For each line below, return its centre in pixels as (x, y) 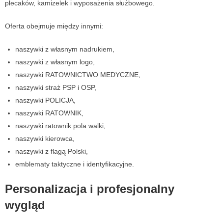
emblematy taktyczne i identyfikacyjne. (75, 164)
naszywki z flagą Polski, (52, 151)
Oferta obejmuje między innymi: (54, 26)
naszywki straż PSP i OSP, (56, 88)
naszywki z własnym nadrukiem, (65, 49)
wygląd (25, 205)
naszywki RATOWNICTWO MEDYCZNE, (78, 75)
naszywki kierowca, (45, 139)
